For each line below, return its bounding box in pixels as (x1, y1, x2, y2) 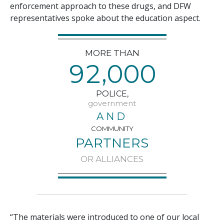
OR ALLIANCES (80, 154, 143, 164)
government (88, 98, 136, 108)
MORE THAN (84, 47, 139, 58)
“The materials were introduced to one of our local (10, 211, 199, 223)
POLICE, (95, 89, 128, 99)
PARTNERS (75, 135, 148, 151)
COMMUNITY (90, 124, 133, 133)
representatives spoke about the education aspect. (10, 12, 200, 23)
